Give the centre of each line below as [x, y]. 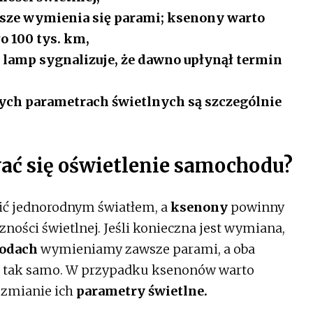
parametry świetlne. [142, 291]
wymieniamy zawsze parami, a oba [146, 249]
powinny [256, 207]
